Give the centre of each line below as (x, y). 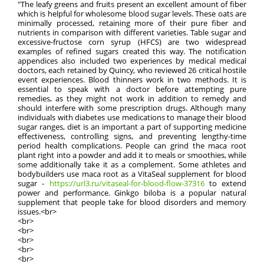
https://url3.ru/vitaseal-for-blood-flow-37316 (127, 183)
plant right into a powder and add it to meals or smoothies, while (132, 155)
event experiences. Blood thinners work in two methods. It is (132, 80)
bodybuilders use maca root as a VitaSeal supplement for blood (132, 174)
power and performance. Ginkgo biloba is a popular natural (132, 193)
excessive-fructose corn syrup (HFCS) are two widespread (132, 42)
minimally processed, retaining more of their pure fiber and (132, 23)
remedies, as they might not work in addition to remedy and (132, 98)
